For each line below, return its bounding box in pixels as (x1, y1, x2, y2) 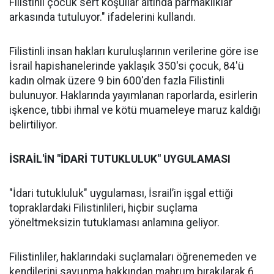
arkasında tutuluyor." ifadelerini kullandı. (9, 11, 196, 23)
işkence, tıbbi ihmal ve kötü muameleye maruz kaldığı (9, 104, 261, 116)
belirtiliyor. (9, 119, 57, 131)
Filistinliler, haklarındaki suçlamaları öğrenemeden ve (9, 251, 257, 263)
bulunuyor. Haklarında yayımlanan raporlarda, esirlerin (9, 89, 257, 102)
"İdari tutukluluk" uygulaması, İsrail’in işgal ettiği (9, 187, 233, 199)
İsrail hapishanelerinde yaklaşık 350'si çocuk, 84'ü (9, 60, 244, 72)
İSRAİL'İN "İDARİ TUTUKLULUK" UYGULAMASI (9, 153, 231, 165)
